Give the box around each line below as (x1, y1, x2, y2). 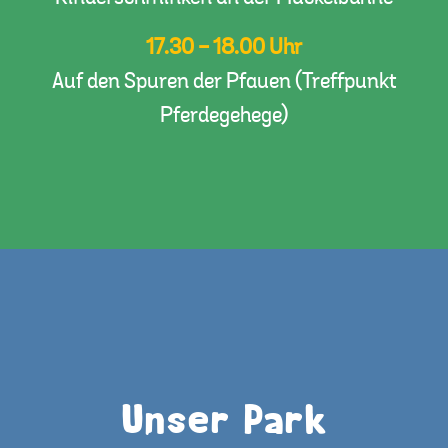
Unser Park (121, 396, 327, 445)
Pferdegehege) (160, 101, 288, 131)
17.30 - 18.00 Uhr (146, 33, 302, 63)
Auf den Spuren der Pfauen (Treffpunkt (52, 67, 396, 97)
